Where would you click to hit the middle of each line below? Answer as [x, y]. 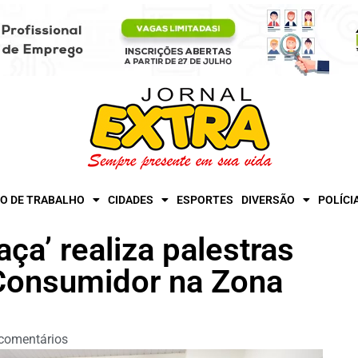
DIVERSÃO [268, 200]
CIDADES [131, 200]
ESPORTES [205, 200]
